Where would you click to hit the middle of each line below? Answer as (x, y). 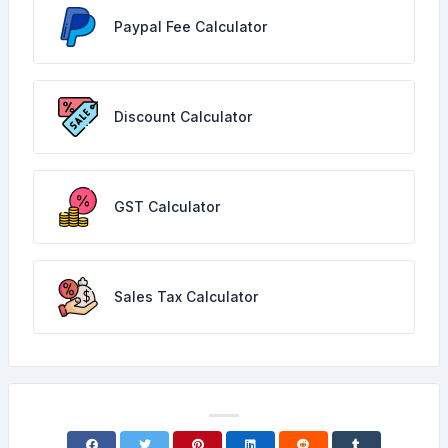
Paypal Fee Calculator (190, 26)
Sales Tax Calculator (186, 296)
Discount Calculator (183, 116)
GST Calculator (167, 206)
